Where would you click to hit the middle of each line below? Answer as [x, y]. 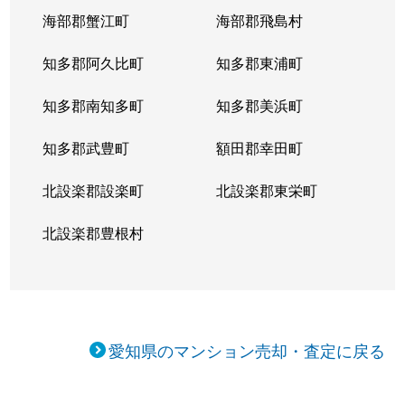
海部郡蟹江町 [86, 20]
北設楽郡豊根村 [94, 233]
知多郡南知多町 [94, 105]
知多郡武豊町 [86, 148]
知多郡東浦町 [259, 63]
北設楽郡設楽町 [94, 190]
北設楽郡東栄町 [266, 190]
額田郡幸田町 [259, 148]
